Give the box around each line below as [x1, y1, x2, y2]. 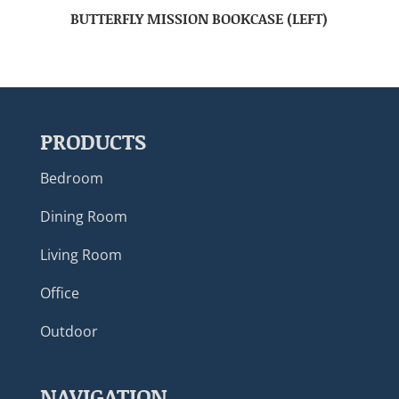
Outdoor [39, 321, 98, 341]
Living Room [39, 244, 122, 265]
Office [39, 282, 79, 303]
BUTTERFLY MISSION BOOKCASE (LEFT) [70, 7, 329, 28]
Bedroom [39, 167, 103, 188]
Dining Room [39, 206, 127, 226]
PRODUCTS [39, 126, 146, 156]
